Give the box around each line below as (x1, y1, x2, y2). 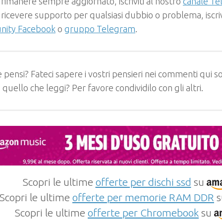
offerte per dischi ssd (95, 175, 191, 188)
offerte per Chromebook (88, 206, 199, 219)
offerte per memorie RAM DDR (72, 191, 214, 203)
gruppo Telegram (64, 24, 135, 34)
